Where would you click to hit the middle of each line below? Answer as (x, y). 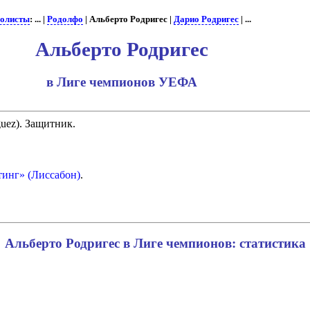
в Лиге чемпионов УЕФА (122, 82)
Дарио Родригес (206, 19)
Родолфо (65, 19)
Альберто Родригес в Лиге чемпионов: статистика (155, 244)
